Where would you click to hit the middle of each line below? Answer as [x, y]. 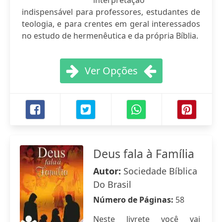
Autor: [108, 171]
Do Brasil [112, 184]
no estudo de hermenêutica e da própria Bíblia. [110, 36]
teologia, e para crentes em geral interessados [111, 24]
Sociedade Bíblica [160, 171]
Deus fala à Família [144, 154]
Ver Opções [111, 71]
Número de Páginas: [134, 200]
